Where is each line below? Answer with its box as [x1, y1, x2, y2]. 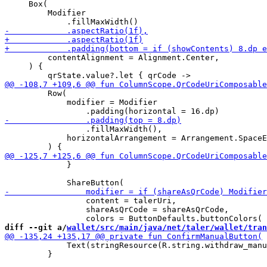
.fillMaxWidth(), [5, 125, 162, 133]
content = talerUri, [5, 196, 176, 205]
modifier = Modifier [5, 98, 157, 107]
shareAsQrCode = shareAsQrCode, [5, 205, 229, 214]
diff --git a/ [5, 223, 67, 232]
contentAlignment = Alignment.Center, [5, 53, 219, 62]
